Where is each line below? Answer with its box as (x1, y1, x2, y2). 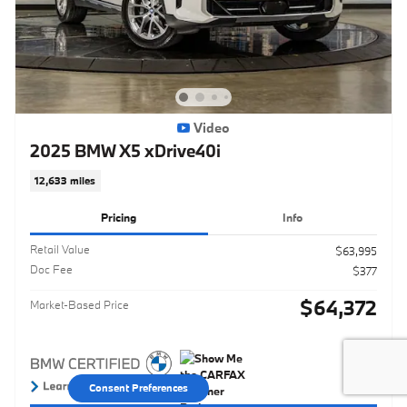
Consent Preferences (89, 382, 189, 395)
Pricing (101, 210, 137, 225)
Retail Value (30, 242, 90, 256)
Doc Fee (30, 262, 73, 276)
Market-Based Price (30, 297, 129, 312)
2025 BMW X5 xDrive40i (30, 140, 221, 163)
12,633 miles (35, 174, 96, 187)
